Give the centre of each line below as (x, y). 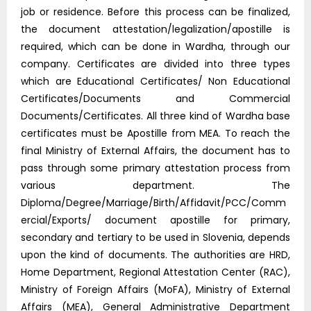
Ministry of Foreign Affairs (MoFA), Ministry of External (155, 290)
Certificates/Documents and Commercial (155, 99)
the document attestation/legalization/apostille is (155, 30)
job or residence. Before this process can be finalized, (155, 12)
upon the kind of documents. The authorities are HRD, (155, 255)
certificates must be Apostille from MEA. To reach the (155, 134)
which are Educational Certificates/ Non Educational (155, 82)
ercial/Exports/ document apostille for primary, (155, 220)
